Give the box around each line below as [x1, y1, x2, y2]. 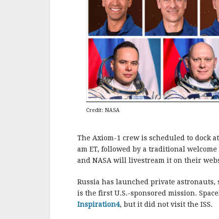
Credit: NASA [86, 107, 120, 113]
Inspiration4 [77, 200, 120, 209]
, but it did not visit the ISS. [120, 200, 213, 209]
